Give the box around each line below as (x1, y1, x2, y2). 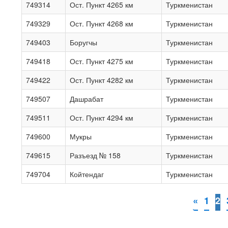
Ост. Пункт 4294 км (70, 112, 133, 123)
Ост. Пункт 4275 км (70, 56, 133, 66)
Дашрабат (70, 94, 103, 104)
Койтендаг (70, 169, 104, 179)
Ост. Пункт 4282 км (70, 75, 133, 85)
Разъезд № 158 (70, 150, 121, 160)
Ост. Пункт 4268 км (70, 18, 133, 28)
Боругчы (70, 37, 97, 47)
